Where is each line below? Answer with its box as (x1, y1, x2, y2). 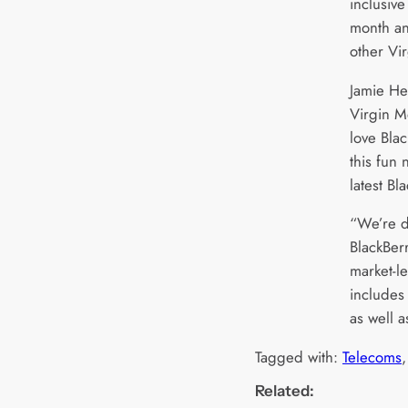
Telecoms (342, 346, 402, 369)
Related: (255, 382, 314, 401)
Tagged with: (255, 346, 342, 369)
